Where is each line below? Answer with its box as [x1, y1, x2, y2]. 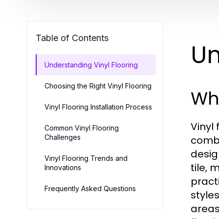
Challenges [44, 132, 81, 141]
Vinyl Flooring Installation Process [44, 102, 152, 111]
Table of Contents [36, 32, 109, 43]
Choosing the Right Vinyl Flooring [44, 81, 152, 90]
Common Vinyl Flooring [44, 123, 119, 132]
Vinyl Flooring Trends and [44, 153, 128, 162]
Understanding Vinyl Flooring [44, 60, 138, 69]
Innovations [44, 163, 81, 172]
